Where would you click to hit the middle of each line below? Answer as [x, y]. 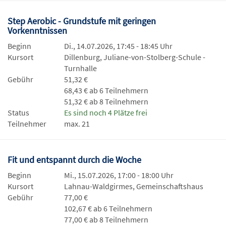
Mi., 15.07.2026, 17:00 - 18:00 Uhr [119, 175]
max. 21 [77, 124]
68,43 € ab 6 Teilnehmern [106, 90]
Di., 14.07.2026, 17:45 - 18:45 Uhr [118, 46]
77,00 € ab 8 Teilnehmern [106, 219]
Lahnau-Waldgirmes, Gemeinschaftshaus [134, 186]
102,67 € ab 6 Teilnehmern [108, 208]
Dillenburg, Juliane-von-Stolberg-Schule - [135, 57]
